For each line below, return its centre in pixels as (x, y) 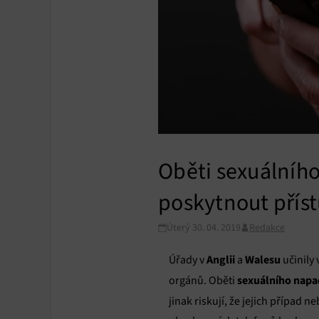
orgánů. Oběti (203, 281)
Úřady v (187, 260)
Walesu (263, 260)
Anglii (220, 260)
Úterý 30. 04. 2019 (204, 228)
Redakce (267, 228)
